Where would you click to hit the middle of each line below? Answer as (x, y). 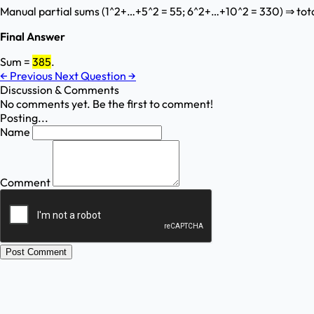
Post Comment (36, 252)
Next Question (91, 76)
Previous (31, 76)
